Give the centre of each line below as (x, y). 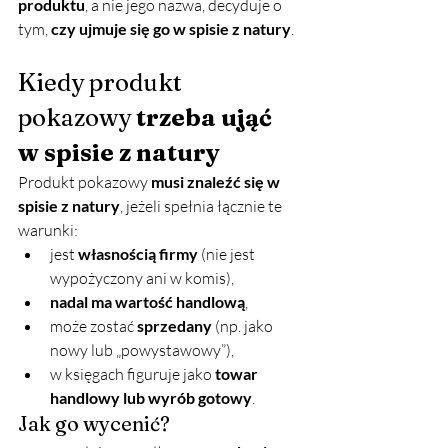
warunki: (48, 230)
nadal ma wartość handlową (147, 302)
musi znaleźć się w (217, 182)
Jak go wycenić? (94, 424)
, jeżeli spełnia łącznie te (202, 206)
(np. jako (244, 326)
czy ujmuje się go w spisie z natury (171, 29)
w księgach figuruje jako (132, 374)
